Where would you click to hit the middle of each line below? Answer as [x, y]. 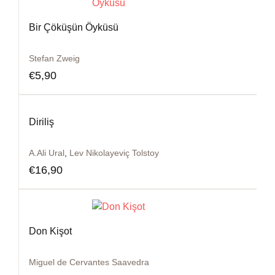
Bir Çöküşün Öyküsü [74, 27]
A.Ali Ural [47, 153]
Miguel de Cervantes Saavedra [89, 262]
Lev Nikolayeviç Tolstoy [114, 153]
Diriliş [41, 122]
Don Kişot [50, 231]
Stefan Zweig [54, 58]
